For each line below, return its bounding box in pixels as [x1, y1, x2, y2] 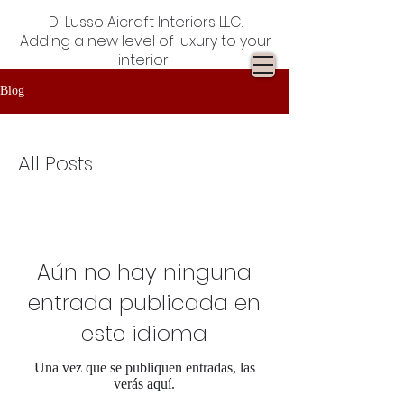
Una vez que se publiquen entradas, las [33, 360, 255, 376]
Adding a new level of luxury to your [19, 31, 271, 51]
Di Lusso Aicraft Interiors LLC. [48, 12, 243, 32]
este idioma [81, 318, 207, 349]
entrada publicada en [28, 288, 261, 318]
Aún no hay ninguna [37, 257, 252, 288]
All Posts [18, 150, 93, 179]
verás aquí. [114, 376, 175, 392]
